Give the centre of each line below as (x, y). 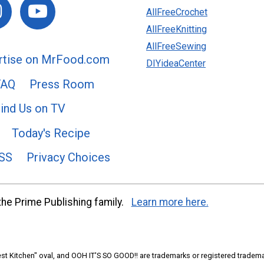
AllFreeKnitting (176, 29)
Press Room (62, 84)
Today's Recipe (51, 133)
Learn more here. (170, 202)
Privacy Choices (68, 158)
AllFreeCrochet (177, 12)
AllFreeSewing (176, 47)
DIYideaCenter (176, 64)
